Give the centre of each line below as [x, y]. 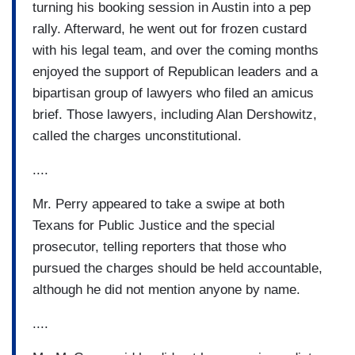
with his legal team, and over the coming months [176, 50]
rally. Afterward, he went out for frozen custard [170, 29]
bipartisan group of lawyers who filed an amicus [173, 93]
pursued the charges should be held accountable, [177, 268]
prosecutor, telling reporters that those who [159, 246]
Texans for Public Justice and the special [154, 225]
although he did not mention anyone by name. [166, 289]
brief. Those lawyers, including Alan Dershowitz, [175, 114]
